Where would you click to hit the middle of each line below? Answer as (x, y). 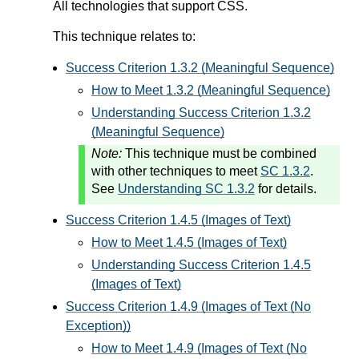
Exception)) (98, 326)
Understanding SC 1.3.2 (186, 189)
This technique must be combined (219, 154)
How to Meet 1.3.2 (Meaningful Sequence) (211, 91)
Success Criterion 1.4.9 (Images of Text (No (188, 307)
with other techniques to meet (176, 171)
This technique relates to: (124, 37)
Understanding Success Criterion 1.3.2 (201, 113)
